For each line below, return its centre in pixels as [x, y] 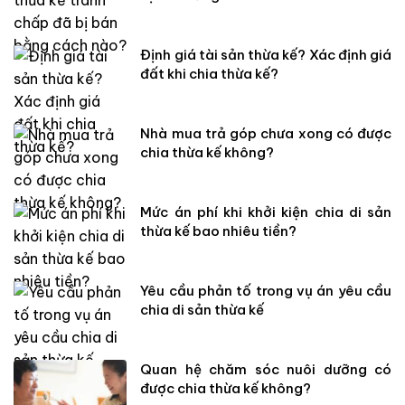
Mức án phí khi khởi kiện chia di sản [266, 212]
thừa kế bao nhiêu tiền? [219, 231]
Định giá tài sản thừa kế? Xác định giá [266, 54]
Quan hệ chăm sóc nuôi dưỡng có [266, 369]
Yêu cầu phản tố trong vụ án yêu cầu [266, 290]
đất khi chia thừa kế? [210, 73]
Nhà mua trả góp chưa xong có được [266, 133]
